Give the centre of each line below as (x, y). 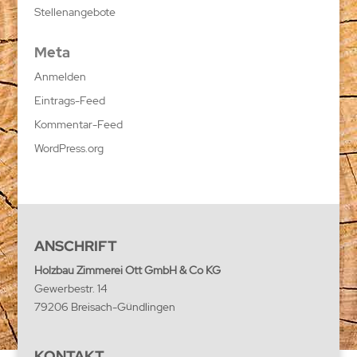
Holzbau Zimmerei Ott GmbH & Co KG (127, 270)
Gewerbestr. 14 (71, 288)
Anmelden (60, 76)
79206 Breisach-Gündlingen (104, 306)
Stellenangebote (75, 12)
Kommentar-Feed (78, 124)
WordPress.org (69, 148)
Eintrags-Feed (69, 100)
